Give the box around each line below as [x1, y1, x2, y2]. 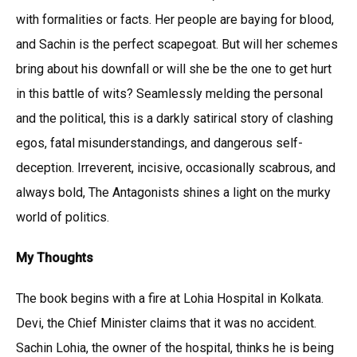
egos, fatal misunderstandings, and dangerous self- [16, 135, 303, 151]
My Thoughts [16, 249, 93, 265]
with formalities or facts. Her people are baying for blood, [16, 11, 334, 27]
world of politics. [16, 209, 109, 225]
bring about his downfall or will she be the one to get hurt [16, 61, 331, 76]
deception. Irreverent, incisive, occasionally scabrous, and [16, 159, 335, 175]
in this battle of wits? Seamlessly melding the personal [16, 85, 323, 101]
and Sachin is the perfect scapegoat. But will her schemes [16, 36, 338, 52]
